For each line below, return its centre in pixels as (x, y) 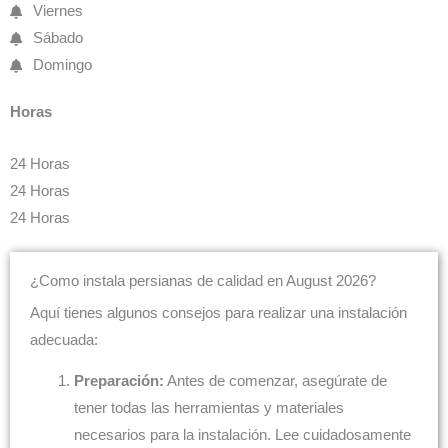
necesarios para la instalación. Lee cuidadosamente (242, 435)
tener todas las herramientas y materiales (208, 408)
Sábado (57, 38)
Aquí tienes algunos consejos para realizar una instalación (218, 312)
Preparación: (118, 381)
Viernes (57, 11)
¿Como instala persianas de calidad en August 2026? (203, 280)
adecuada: (64, 339)
